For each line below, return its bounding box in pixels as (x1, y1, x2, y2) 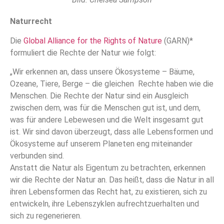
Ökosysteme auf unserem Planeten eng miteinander (10, 139, 192, 149)
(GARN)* (162, 35, 193, 45)
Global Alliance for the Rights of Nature (23, 35, 162, 45)
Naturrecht (10, 16, 52, 26)
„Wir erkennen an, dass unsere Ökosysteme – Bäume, (10, 67, 194, 77)
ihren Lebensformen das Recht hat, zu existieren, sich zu (10, 187, 207, 197)
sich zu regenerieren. (10, 211, 81, 221)
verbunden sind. (10, 151, 64, 161)
